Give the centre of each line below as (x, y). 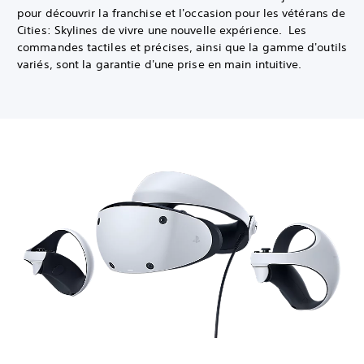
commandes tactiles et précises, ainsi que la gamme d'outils (182, 48)
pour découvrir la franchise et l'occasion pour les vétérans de (182, 13)
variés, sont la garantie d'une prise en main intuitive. (160, 65)
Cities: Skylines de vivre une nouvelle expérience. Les (162, 30)
